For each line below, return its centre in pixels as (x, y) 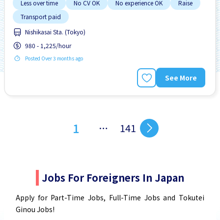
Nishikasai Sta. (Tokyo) (55, 32)
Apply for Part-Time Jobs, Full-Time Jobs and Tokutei (110, 198)
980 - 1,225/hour (48, 46)
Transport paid (41, 17)
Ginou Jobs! (35, 209)
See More (181, 77)
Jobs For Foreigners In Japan (113, 178)
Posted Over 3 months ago (54, 58)
